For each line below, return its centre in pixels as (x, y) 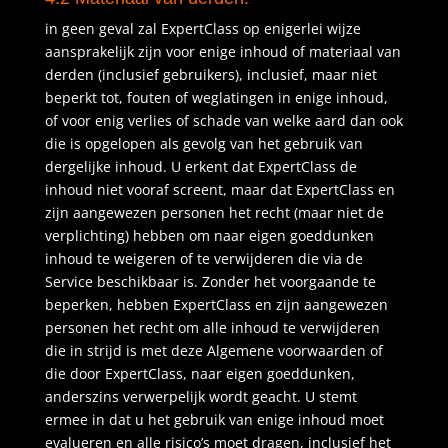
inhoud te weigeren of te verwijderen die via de (203, 258)
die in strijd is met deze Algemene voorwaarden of (213, 350)
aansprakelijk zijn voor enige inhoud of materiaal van (222, 51)
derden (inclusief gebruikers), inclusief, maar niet (210, 74)
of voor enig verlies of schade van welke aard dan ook (223, 120)
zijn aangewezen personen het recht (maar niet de (214, 212)
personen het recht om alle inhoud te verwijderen (212, 327)
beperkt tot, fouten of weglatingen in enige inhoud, (216, 97)
